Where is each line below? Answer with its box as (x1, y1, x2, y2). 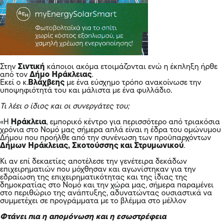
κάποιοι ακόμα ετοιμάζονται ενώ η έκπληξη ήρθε (47, 63, 218, 71)
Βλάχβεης (28, 78, 67, 87)
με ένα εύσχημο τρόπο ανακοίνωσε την (67, 78, 201, 87)
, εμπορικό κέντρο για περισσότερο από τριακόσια (46, 118, 220, 126)
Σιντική (18, 63, 47, 71)
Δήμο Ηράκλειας (30, 71, 92, 79)
